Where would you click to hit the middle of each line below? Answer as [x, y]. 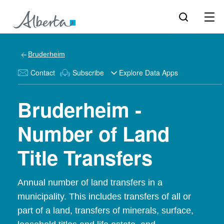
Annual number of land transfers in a [90, 182]
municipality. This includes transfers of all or [104, 196]
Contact [43, 72]
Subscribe [88, 72]
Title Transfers [85, 157]
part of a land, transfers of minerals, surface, [105, 210]
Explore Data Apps [148, 72]
